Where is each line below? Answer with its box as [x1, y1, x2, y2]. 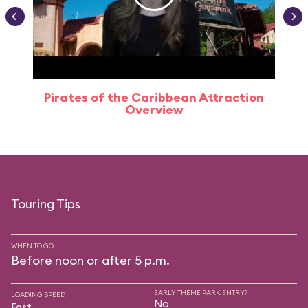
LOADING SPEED [11, 290, 65, 299]
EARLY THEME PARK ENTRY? [154, 288, 247, 297]
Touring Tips [11, 196, 80, 212]
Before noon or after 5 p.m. [11, 252, 170, 268]
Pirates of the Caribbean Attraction [44, 89, 264, 105]
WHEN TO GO [11, 241, 54, 250]
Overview [124, 102, 184, 118]
